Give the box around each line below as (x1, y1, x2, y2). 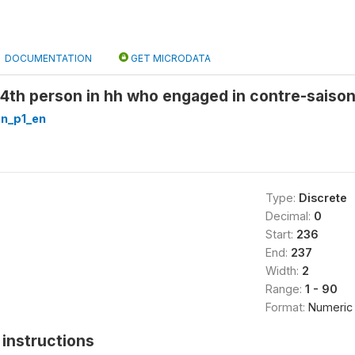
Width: (265, 264, 302, 277)
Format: (265, 300, 308, 314)
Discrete (298, 191, 347, 204)
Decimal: (265, 209, 314, 223)
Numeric (307, 300, 353, 314)
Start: (265, 227, 296, 241)
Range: (265, 282, 305, 296)
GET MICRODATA (128, 52, 211, 64)
